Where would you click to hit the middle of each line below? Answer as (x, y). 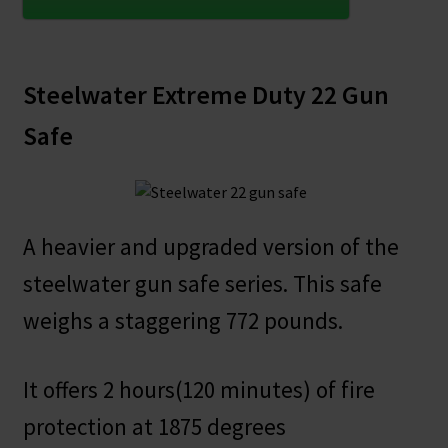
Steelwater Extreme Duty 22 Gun (205, 95)
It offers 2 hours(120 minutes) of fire (198, 390)
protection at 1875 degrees (154, 427)
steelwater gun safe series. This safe (202, 283)
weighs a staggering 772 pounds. (182, 320)
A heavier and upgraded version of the (210, 246)
